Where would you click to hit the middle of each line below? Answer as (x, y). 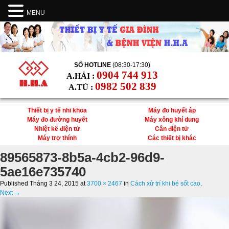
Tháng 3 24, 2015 (54, 184)
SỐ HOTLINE (93, 65)
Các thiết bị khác (172, 138)
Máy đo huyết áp (172, 110)
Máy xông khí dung (172, 120)
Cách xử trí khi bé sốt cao (165, 184)
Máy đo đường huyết (57, 120)
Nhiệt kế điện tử (57, 129)
